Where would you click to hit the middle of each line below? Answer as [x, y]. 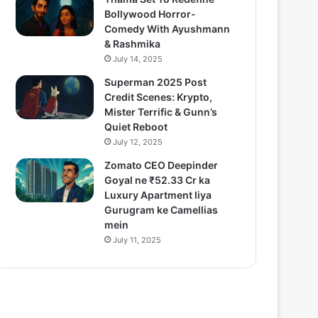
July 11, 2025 [137, 240]
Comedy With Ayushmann [167, 29]
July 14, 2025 [138, 59]
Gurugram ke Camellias [161, 210]
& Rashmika [132, 44]
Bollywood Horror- [150, 14]
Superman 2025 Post [155, 82]
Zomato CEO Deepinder [161, 165]
